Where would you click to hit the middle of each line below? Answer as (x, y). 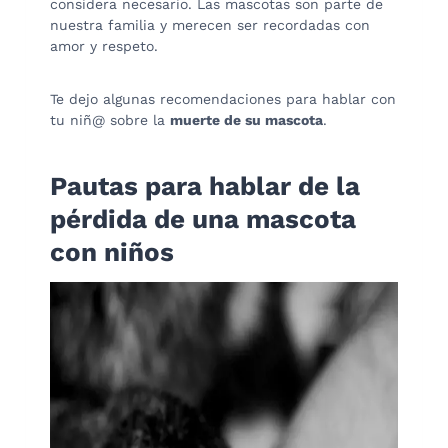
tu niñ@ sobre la (110, 119)
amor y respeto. (104, 45)
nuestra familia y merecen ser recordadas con (210, 24)
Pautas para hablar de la (205, 185)
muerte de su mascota (246, 119)
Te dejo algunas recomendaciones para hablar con (223, 98)
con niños (112, 251)
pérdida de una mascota (203, 218)
